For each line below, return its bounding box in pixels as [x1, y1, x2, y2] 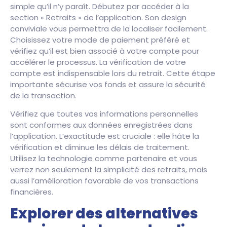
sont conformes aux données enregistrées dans [10, 120, 193, 131]
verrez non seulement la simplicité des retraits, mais [10, 164, 207, 175]
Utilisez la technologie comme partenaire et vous [10, 153, 197, 164]
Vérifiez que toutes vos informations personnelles [10, 108, 198, 120]
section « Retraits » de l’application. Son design [10, 12, 186, 23]
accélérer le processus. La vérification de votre [10, 56, 186, 67]
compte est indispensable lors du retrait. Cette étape [10, 67, 215, 79]
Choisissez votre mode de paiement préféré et [10, 34, 190, 45]
